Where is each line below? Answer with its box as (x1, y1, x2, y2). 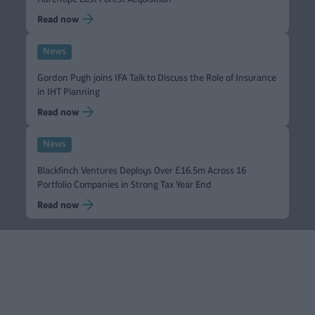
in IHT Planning (37, 84, 101, 98)
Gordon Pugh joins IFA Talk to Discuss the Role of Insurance (37, 70, 277, 84)
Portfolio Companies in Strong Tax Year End (37, 176, 212, 191)
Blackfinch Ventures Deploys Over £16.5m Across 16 (37, 162, 247, 177)
